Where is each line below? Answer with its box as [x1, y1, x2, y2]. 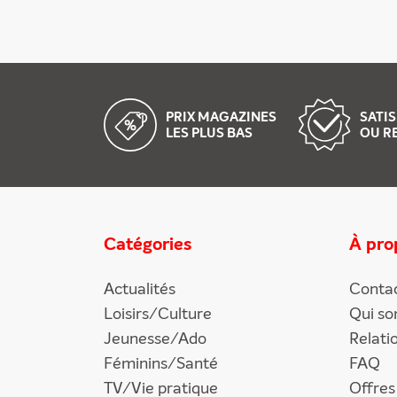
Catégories [104, 232, 192, 257]
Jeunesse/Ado [104, 328, 206, 350]
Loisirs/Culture [104, 303, 212, 325]
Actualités [104, 278, 175, 300]
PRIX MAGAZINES [166, 108, 276, 127]
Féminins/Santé [104, 353, 218, 375]
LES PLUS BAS [166, 124, 253, 143]
